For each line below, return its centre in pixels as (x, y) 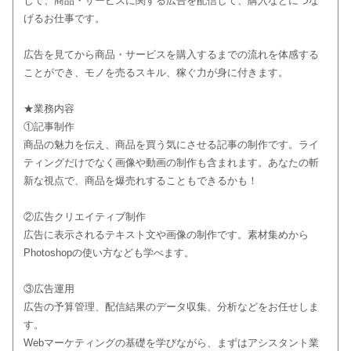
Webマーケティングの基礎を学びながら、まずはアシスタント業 (171, 343)
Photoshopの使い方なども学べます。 (109, 253)
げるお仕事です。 (64, 19)
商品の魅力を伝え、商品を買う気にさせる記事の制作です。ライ (171, 145)
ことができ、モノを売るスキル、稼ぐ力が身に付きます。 (156, 73)
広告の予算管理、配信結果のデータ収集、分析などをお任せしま (171, 307)
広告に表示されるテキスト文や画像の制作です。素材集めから (166, 235)
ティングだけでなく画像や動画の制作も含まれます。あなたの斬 (171, 163)
